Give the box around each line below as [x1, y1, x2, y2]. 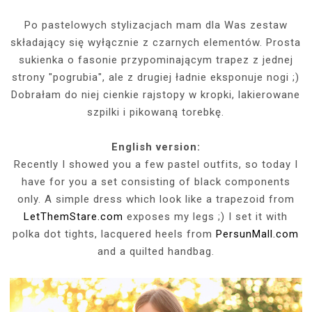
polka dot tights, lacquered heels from [13, 227, 217, 240]
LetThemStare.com [24, 210, 124, 223]
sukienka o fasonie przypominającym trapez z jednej [18, 53, 293, 66]
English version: [111, 140, 201, 153]
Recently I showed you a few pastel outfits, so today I [13, 157, 298, 171]
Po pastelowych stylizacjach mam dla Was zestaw [24, 18, 288, 31]
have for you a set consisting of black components [21, 175, 290, 188]
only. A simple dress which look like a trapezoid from [17, 192, 295, 205]
